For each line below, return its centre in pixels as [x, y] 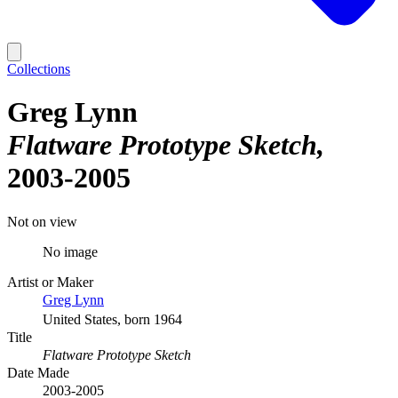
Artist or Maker [50, 282]
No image [70, 251]
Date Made [38, 372]
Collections [39, 69]
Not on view [42, 221]
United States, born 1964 [112, 319]
